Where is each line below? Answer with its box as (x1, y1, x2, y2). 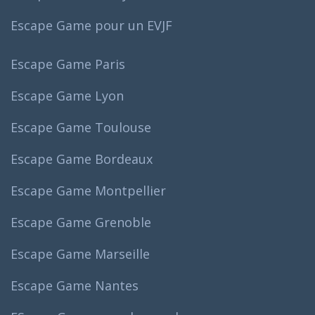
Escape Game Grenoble (11, 213, 151, 231)
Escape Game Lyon (11, 86, 124, 104)
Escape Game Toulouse (11, 118, 151, 136)
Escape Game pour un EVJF (11, 16, 172, 34)
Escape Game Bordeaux (11, 150, 153, 167)
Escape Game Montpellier (11, 181, 166, 199)
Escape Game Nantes (11, 276, 139, 294)
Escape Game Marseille (11, 245, 150, 262)
